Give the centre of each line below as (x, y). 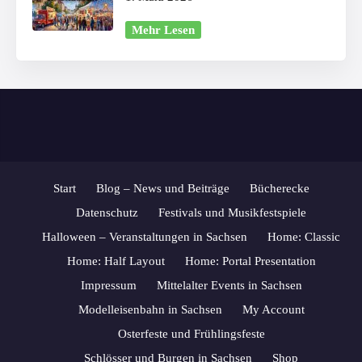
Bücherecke (279, 188)
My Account (273, 309)
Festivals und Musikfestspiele (232, 212)
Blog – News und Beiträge (162, 188)
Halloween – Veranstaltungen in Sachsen (145, 236)
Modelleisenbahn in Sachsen (150, 309)
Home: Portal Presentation (250, 261)
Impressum (108, 285)
